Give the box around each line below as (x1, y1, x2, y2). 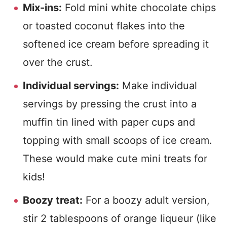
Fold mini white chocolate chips (62, 2, 216, 14)
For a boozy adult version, (83, 194, 210, 206)
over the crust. (23, 56, 93, 68)
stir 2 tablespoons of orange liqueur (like (23, 212, 216, 224)
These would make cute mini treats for (23, 153, 207, 165)
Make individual (119, 80, 197, 92)
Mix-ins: (23, 2, 62, 14)
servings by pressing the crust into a (23, 98, 197, 110)
